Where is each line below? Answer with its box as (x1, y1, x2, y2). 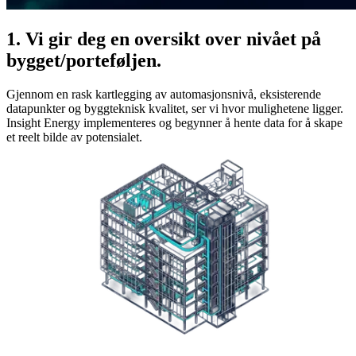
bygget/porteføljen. (6, 49, 161, 71)
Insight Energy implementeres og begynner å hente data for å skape (6, 115, 342, 130)
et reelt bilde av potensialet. (6, 130, 142, 144)
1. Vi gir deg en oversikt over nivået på (6, 28, 321, 49)
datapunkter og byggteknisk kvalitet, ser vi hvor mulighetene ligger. (6, 101, 343, 115)
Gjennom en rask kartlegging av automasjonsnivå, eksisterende (6, 87, 321, 101)
